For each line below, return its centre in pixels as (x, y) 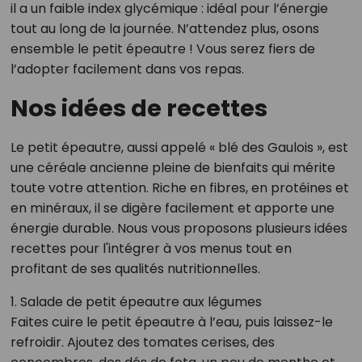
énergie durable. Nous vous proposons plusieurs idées (179, 228)
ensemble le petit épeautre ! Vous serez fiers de (162, 48)
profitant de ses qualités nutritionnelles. (135, 268)
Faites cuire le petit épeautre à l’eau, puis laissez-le (171, 322)
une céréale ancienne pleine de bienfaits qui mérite (173, 167)
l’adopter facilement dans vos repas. (127, 69)
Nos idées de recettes (139, 108)
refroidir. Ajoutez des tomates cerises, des (142, 342)
